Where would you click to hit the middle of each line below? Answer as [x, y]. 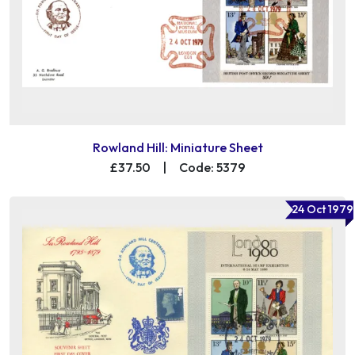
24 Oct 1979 [323, 210]
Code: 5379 [212, 168]
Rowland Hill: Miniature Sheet [177, 148]
